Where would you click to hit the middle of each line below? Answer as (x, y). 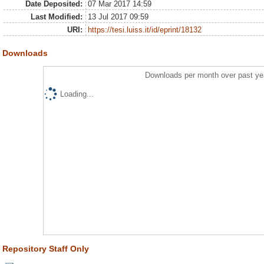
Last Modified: (56, 17)
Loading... (77, 94)
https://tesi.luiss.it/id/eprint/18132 (145, 30)
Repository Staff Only (46, 248)
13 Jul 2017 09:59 (118, 17)
